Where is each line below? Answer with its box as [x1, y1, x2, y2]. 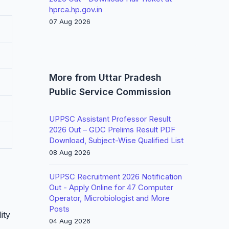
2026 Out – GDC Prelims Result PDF [49, 125, 175, 134]
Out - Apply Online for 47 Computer [49, 182, 173, 192]
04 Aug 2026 [49, 217, 90, 225]
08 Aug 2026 [49, 148, 90, 156]
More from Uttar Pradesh [49, 72, 162, 83]
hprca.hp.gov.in [49, 5, 102, 14]
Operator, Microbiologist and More [49, 193, 170, 203]
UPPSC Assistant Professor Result [49, 114, 171, 124]
